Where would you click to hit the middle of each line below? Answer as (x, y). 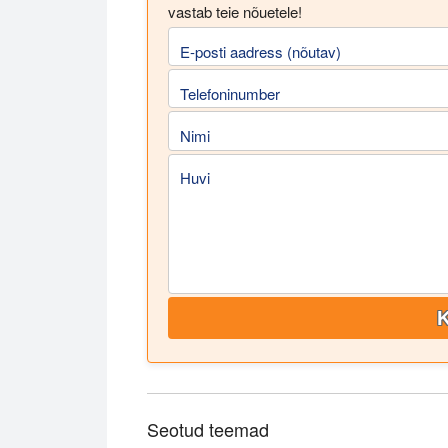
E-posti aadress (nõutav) (260, 51)
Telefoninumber (230, 93)
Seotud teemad (208, 428)
